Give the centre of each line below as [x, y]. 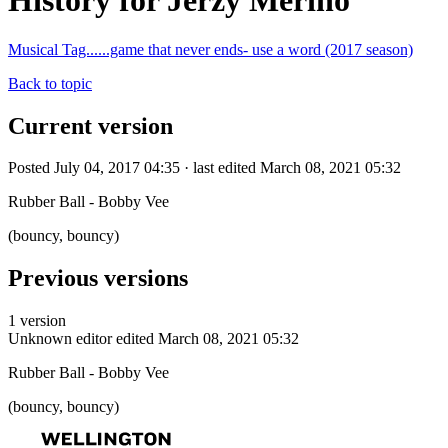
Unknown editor [60, 339]
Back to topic [50, 83]
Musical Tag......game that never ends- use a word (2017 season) [210, 49]
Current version [90, 125]
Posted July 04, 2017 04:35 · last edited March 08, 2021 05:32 [204, 168]
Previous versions [98, 278]
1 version [37, 321]
